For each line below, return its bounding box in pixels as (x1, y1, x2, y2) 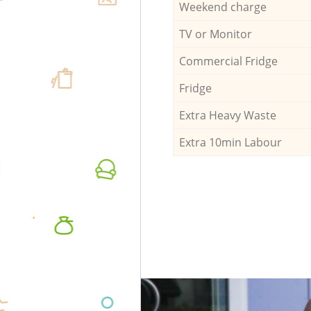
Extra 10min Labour (178, 134, 282, 150)
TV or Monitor (178, 26, 252, 42)
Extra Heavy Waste (178, 107, 276, 123)
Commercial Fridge (178, 53, 278, 69)
